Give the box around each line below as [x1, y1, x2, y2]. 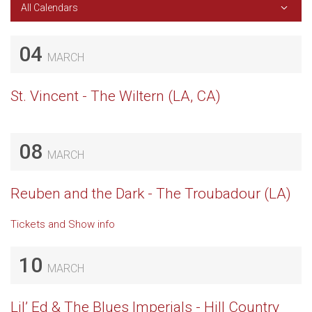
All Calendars [21, 2, 78, 13]
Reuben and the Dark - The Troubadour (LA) [10, 185, 291, 202]
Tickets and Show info [10, 218, 115, 231]
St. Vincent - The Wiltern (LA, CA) [10, 88, 221, 104]
